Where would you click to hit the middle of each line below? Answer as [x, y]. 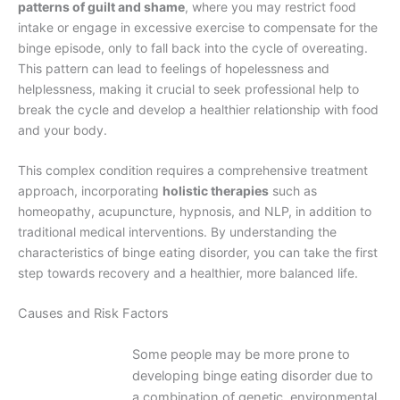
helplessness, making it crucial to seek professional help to [188, 88]
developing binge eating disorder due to [252, 376]
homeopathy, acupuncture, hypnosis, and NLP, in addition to [195, 212]
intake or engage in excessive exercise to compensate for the [198, 27]
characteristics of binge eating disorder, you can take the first [198, 253]
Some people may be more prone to [241, 355]
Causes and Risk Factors [93, 314]
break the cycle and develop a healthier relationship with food [198, 109]
